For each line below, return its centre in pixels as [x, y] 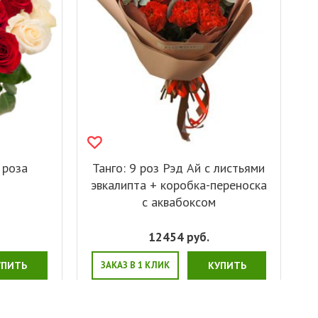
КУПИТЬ [227, 266]
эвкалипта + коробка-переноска [179, 185]
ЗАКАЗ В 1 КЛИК [135, 265]
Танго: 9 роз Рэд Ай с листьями [179, 168]
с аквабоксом [179, 202]
